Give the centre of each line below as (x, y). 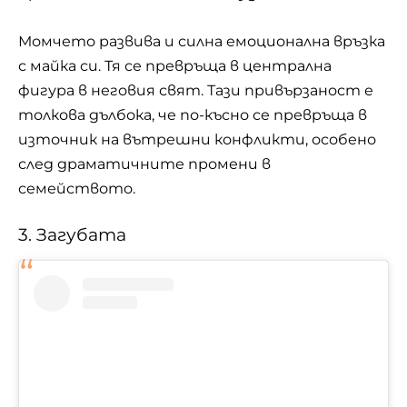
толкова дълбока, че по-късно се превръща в (193, 114)
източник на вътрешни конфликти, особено (197, 139)
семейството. (77, 188)
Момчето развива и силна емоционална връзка (202, 41)
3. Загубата (72, 235)
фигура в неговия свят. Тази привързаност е (196, 90)
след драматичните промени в (144, 164)
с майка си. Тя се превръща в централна (175, 65)
